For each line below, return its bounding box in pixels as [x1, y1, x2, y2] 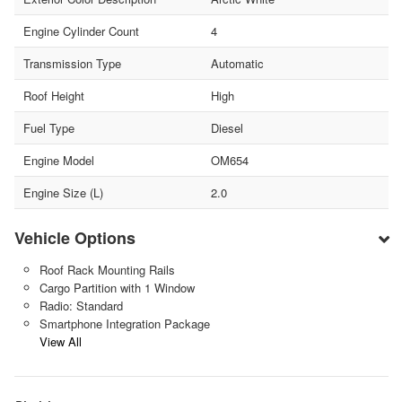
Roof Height [23, 87, 84, 105]
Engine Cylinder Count [23, 22, 139, 40]
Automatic [210, 55, 264, 73]
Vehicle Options [14, 226, 135, 250]
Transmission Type [23, 55, 121, 73]
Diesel [210, 119, 243, 137]
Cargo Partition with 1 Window [39, 279, 195, 297]
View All [39, 333, 82, 351]
